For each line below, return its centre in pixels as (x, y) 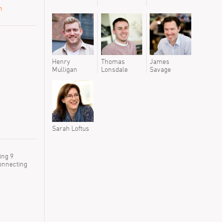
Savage (161, 69)
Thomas (113, 61)
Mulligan (65, 69)
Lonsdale (114, 69)
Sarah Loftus (71, 128)
